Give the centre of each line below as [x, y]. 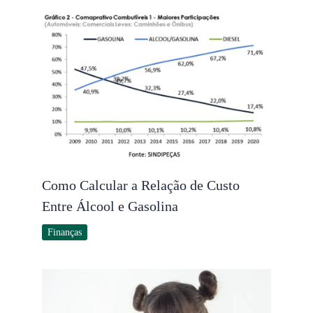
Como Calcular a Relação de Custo [141, 185]
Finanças [65, 232]
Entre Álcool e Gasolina [110, 206]
